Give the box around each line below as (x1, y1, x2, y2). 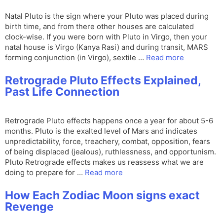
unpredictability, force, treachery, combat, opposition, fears (5, 137, 210, 147)
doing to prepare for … (5, 168, 85, 178)
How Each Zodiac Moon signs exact (5, 188, 200, 203)
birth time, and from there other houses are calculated (5, 22, 194, 32)
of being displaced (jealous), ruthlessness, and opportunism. (5, 147, 216, 157)
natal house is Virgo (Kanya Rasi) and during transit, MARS (5, 42, 208, 52)
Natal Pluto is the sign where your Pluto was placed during (5, 11, 209, 21)
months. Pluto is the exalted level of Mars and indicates (5, 126, 197, 136)
